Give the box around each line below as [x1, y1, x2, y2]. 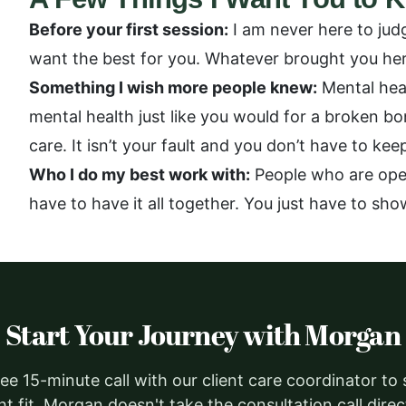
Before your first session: [29, 20, 228, 39]
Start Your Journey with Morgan [5, 315, 401, 358]
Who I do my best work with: [29, 165, 250, 184]
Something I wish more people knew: [29, 78, 317, 97]
